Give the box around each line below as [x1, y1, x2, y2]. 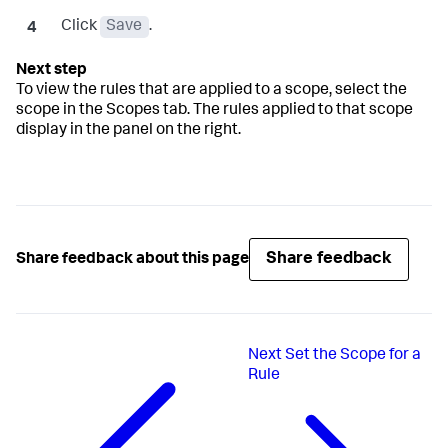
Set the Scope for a [284, 348, 421, 364]
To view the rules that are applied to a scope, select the [16, 83, 407, 99]
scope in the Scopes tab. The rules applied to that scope [16, 103, 413, 119]
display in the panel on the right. [16, 123, 241, 139]
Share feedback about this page [16, 251, 249, 268]
